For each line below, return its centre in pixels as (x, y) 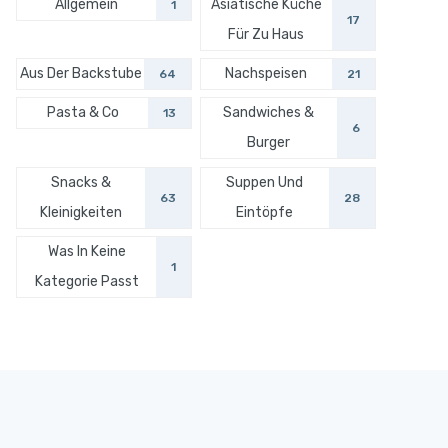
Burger (269, 143)
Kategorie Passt (86, 281)
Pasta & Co (82, 113)
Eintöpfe (265, 212)
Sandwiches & (269, 113)
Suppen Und (265, 182)
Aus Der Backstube (80, 74)
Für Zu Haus (266, 34)
